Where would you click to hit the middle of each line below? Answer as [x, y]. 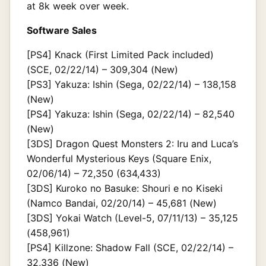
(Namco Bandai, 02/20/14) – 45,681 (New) [122, 203]
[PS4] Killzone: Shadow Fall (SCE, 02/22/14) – [130, 247]
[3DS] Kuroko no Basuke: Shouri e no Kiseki [125, 188]
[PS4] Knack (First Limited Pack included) [120, 54]
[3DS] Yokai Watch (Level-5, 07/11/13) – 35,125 [132, 218]
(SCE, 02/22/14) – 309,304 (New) [102, 69]
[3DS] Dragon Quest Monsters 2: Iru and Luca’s [132, 143]
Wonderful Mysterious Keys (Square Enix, [119, 158]
